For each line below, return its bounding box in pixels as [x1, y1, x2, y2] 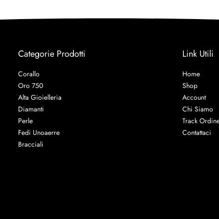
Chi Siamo [182, 104, 214, 114]
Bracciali [18, 139, 44, 149]
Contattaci [182, 127, 212, 137]
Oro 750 [18, 80, 44, 90]
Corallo [18, 68, 40, 79]
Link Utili [182, 47, 214, 60]
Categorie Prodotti [18, 47, 86, 60]
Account [182, 92, 206, 102]
